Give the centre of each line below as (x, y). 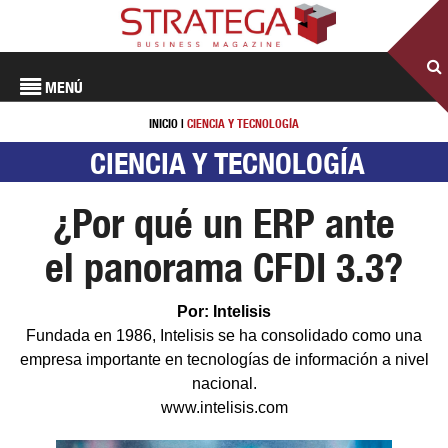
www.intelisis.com (224, 407)
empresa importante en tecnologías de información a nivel (224, 359)
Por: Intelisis (224, 311)
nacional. (224, 383)
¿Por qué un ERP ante (223, 223)
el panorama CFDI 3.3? (223, 267)
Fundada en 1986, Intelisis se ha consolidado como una (224, 335)
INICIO (163, 123)
